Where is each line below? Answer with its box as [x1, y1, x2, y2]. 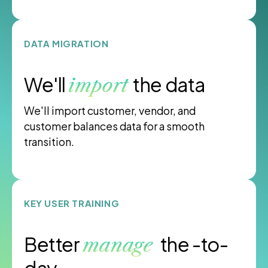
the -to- [160, 232, 229, 257]
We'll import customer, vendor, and [24, 104, 196, 118]
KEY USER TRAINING [24, 197, 120, 209]
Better [24, 232, 83, 257]
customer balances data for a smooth [24, 120, 205, 133]
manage [82, 233, 158, 257]
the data [130, 72, 205, 97]
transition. [24, 135, 74, 149]
